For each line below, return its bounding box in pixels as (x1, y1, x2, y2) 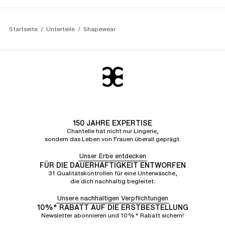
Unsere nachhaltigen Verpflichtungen (57, 193, 168, 203)
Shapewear (83, 25, 116, 33)
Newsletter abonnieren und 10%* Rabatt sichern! (41, 211, 184, 219)
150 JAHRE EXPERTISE (73, 118, 152, 128)
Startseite (9, 25, 38, 33)
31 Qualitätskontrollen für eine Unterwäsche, (48, 169, 177, 177)
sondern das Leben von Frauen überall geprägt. (44, 135, 181, 143)
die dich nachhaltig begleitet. (70, 177, 155, 185)
